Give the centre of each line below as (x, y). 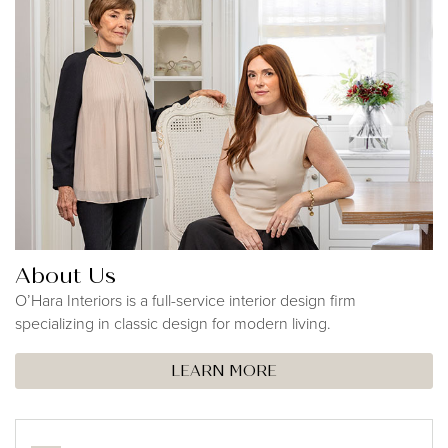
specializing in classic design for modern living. (173, 323)
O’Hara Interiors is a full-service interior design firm (185, 300)
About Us (65, 275)
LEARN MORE (224, 370)
